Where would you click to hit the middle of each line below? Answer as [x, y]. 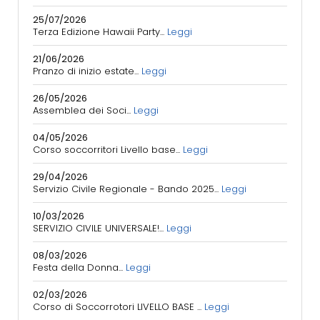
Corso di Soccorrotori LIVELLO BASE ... [119, 307]
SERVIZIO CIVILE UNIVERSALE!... [100, 228]
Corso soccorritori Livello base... [108, 150]
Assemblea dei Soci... [83, 110]
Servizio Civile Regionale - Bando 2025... [127, 189]
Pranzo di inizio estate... [87, 71]
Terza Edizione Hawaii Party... [100, 32]
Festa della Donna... [79, 267]
